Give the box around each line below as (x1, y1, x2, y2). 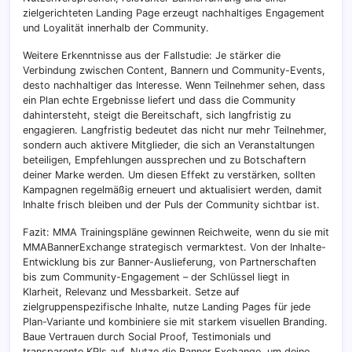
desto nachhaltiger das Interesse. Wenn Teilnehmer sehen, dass (23, 79, 325, 92)
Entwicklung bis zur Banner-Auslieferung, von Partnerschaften (23, 256, 316, 269)
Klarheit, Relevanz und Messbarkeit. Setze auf (23, 286, 240, 299)
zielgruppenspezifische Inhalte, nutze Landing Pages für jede (23, 301, 310, 313)
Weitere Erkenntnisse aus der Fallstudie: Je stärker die (23, 49, 280, 62)
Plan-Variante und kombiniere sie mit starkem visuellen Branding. (23, 316, 328, 328)
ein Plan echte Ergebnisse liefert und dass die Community (23, 94, 295, 107)
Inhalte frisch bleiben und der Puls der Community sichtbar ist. (23, 199, 320, 211)
